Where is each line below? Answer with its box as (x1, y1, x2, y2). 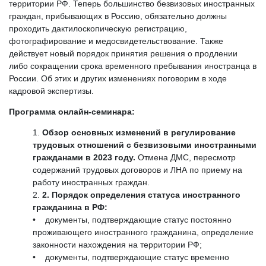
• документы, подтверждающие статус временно (33, 252, 229, 262)
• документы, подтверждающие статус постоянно (33, 215, 232, 225)
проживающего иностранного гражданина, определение (33, 227, 254, 237)
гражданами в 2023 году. (33, 153, 138, 163)
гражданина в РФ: (33, 202, 107, 213)
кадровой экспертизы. (9, 86, 94, 96)
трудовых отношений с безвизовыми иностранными (33, 140, 256, 150)
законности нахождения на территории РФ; (33, 240, 202, 250)
